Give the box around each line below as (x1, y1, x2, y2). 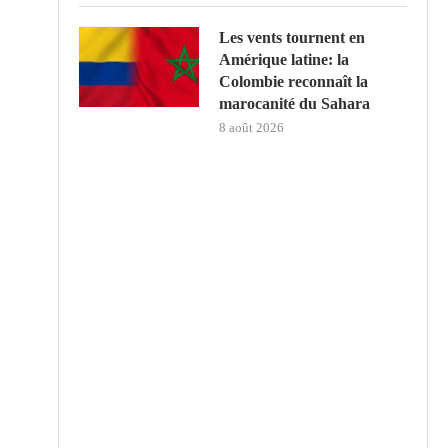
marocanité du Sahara (219, 94, 370, 112)
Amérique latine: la (219, 50, 349, 68)
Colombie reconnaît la (219, 72, 368, 90)
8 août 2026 (219, 119, 284, 135)
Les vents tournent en (219, 28, 365, 46)
